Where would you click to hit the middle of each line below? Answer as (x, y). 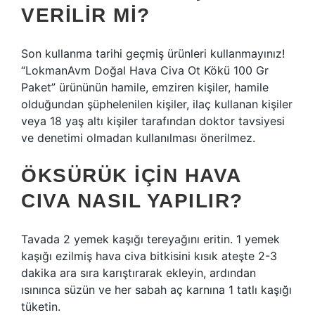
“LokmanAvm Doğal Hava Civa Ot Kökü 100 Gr (145, 70)
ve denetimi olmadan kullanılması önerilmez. (138, 138)
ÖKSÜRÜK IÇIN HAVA (131, 175)
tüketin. (41, 307)
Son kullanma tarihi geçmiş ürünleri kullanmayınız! (153, 53)
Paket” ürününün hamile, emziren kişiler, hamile (145, 87)
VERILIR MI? (86, 15)
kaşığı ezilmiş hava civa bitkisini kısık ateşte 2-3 (149, 256)
